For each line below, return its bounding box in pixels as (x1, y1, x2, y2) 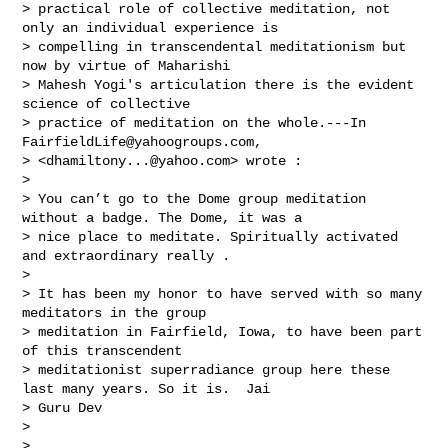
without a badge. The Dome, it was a (22, 209, 311, 226)
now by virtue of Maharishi (22, 57, 239, 74)
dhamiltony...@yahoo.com (46, 152, 231, 169)
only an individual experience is (22, 19, 287, 36)
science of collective (22, 95, 199, 112)
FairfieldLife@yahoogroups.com (22, 133, 255, 150)
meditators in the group (22, 304, 215, 321)
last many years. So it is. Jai (22, 380, 279, 397)
